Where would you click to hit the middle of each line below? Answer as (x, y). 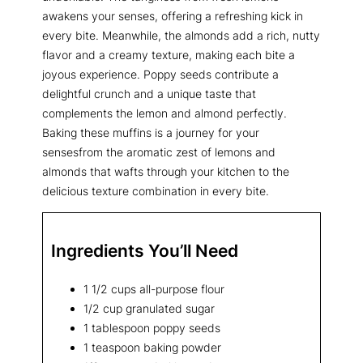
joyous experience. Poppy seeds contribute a (160, 74)
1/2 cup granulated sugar (149, 308)
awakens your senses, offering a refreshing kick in (173, 15)
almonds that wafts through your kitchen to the (166, 171)
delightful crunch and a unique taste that (149, 93)
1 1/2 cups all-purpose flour (154, 288)
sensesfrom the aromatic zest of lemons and (159, 152)
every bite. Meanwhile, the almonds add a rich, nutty (181, 35)
